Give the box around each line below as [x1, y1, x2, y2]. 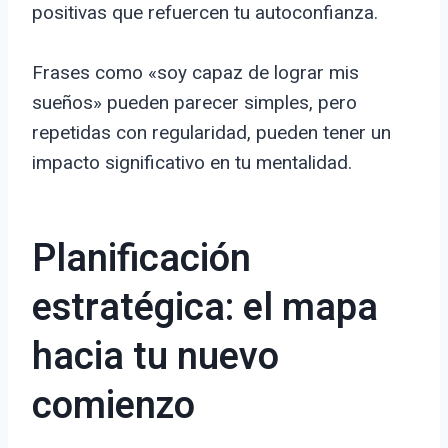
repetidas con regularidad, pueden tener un [32, 121, 391, 145]
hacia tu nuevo [32, 329, 279, 386]
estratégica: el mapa [32, 280, 378, 337]
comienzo [32, 378, 195, 435]
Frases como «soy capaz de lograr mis [32, 61, 359, 85]
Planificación [32, 231, 251, 288]
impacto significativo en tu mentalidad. [32, 151, 352, 175]
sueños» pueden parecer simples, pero [32, 91, 357, 115]
